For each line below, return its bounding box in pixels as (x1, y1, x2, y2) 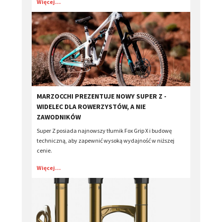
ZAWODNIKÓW (37, 112, 81, 121)
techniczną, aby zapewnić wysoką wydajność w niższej (37, 136, 174, 144)
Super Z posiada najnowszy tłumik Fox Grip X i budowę (37, 126, 172, 134)
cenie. (37, 146, 52, 154)
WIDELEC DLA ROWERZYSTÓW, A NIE (37, 102, 146, 111)
